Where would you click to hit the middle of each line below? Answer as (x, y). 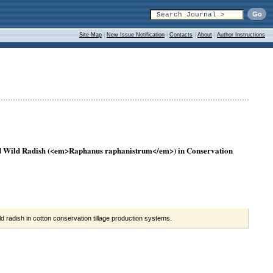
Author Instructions (241, 35)
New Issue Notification (136, 35)
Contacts (181, 35)
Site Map (90, 35)
